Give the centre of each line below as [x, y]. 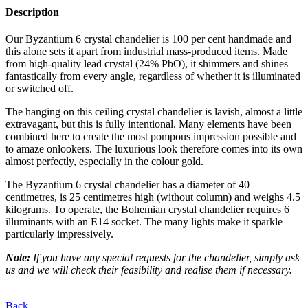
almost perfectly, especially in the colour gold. [104, 162]
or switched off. [40, 89]
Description [32, 12]
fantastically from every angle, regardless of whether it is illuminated [153, 76]
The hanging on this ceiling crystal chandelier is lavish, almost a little [154, 112]
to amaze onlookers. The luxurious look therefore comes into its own [154, 149]
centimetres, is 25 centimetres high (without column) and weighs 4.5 [153, 197]
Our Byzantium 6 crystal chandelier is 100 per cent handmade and [148, 39]
